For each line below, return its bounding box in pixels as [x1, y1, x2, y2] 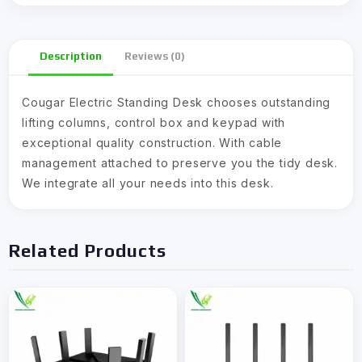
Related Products [8, 240, 166, 261]
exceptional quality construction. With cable [22, 136, 283, 149]
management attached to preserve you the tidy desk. [22, 156, 338, 170]
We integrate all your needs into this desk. [22, 176, 274, 190]
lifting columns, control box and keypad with [22, 116, 286, 129]
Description [40, 50, 102, 62]
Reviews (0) [124, 50, 185, 62]
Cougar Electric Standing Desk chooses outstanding [22, 95, 331, 109]
